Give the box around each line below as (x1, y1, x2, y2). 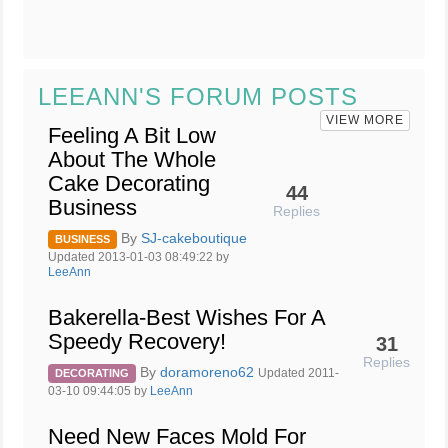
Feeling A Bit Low (48, 123, 216, 148)
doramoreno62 (160, 364, 258, 381)
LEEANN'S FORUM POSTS (38, 83, 358, 110)
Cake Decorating (48, 171, 210, 196)
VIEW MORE (326, 113, 404, 127)
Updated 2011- (258, 366, 339, 381)
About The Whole (48, 147, 216, 172)
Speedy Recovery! (48, 329, 226, 354)
